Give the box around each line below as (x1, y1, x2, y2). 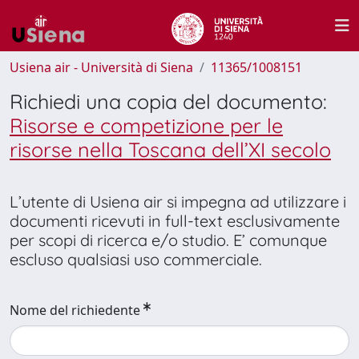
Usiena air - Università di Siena (10, 58, 193, 76)
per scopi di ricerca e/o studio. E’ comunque (10, 230, 327, 250)
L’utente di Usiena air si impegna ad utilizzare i (10, 192, 346, 212)
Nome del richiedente (10, 301, 140, 319)
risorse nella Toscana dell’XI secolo (10, 137, 331, 162)
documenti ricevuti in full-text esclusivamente (10, 211, 340, 231)
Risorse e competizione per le (10, 113, 283, 138)
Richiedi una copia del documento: (10, 89, 327, 114)
